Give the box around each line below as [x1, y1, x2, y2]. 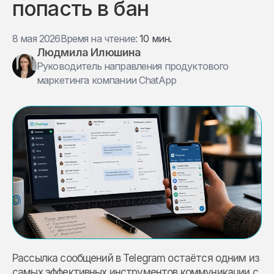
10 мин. [139, 32, 172, 45]
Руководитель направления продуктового [37, 59, 229, 72]
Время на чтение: [60, 32, 140, 45]
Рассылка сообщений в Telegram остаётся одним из [12, 252, 260, 265]
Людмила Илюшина [37, 45, 141, 59]
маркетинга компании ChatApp [37, 73, 177, 86]
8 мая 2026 [12, 32, 61, 45]
